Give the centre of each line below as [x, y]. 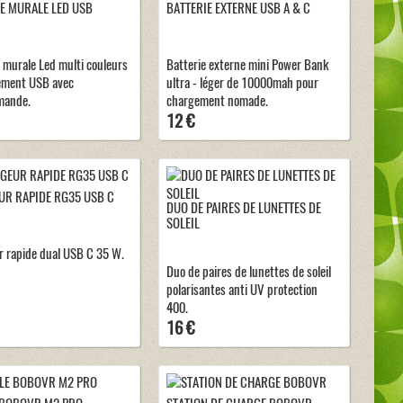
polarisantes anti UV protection [242, 289]
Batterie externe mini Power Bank [247, 64]
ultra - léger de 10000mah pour [242, 82]
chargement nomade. [217, 100]
